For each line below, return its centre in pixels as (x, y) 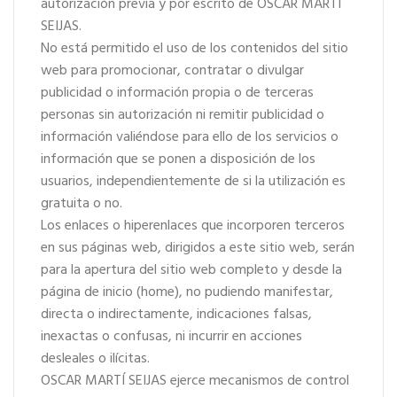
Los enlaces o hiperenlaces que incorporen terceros (193, 226)
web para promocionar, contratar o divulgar (172, 71)
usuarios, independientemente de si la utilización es (193, 182)
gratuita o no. (82, 204)
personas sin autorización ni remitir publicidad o (183, 115)
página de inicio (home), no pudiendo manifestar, (187, 292)
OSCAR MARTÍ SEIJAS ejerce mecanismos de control (195, 381)
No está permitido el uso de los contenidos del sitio (195, 49)
